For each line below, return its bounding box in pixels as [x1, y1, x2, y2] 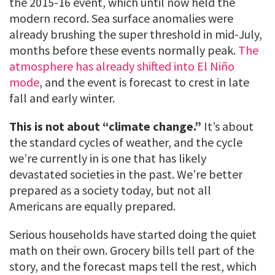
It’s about [201, 118, 254, 134]
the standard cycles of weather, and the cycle [9, 134, 242, 150]
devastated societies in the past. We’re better [9, 166, 242, 182]
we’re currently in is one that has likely [9, 150, 206, 166]
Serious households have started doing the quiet [9, 227, 257, 242]
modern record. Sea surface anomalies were [9, 10, 233, 26]
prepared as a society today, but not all [9, 182, 211, 198]
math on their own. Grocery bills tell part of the [9, 242, 254, 258]
